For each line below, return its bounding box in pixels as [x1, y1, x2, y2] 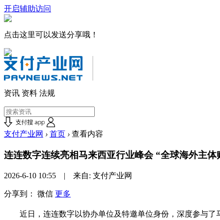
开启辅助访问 [4, 4, 51, 13]
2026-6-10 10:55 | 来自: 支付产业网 [4, 171, 132, 180]
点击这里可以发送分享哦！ [4, 30, 98, 39]
